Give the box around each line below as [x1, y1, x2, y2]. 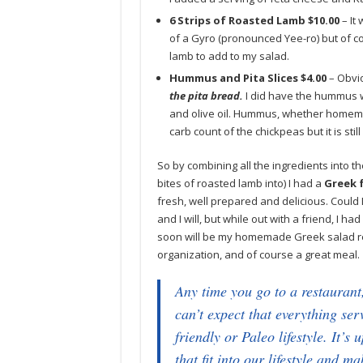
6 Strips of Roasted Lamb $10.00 [169, 13, 340, 28]
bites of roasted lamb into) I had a [156, 176, 324, 190]
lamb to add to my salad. [169, 49, 289, 63]
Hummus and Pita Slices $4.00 [169, 70, 327, 85]
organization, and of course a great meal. [156, 247, 360, 262]
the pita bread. [169, 88, 243, 103]
